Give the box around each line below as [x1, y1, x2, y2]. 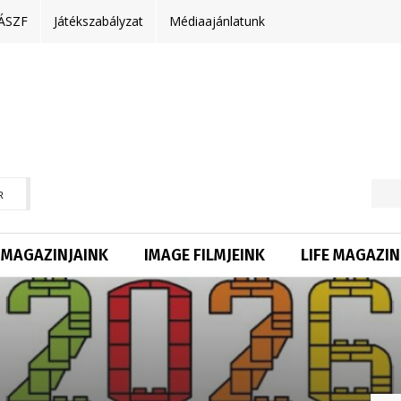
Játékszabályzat [54, 13, 143, 30]
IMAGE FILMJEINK [144, 244, 265, 265]
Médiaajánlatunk [169, 13, 265, 30]
